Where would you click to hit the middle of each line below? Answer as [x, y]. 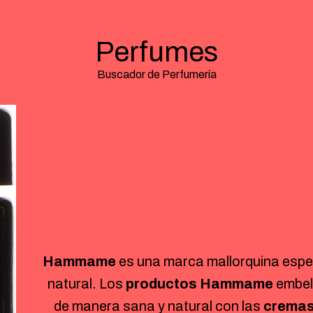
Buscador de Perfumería [156, 74]
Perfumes [156, 52]
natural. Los [86, 284]
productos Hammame [199, 284]
